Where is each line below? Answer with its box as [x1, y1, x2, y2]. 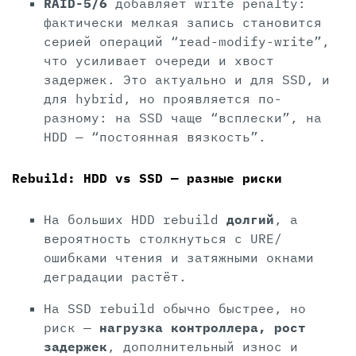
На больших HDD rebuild [44, 211, 226, 228]
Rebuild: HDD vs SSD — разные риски [12, 170, 282, 187]
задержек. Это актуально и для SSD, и [44, 72, 330, 88]
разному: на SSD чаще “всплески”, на [44, 110, 322, 126]
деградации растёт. [44, 269, 187, 285]
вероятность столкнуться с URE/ [44, 230, 282, 247]
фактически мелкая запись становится [44, 14, 322, 31]
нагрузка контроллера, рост [99, 319, 306, 336]
